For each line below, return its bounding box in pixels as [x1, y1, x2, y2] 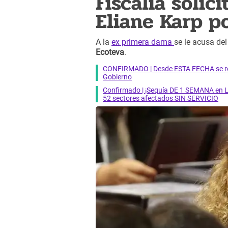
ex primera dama [111, 37, 174, 47]
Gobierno [103, 72, 132, 81]
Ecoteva [96, 47, 124, 58]
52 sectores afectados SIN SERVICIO [103, 94, 218, 102]
